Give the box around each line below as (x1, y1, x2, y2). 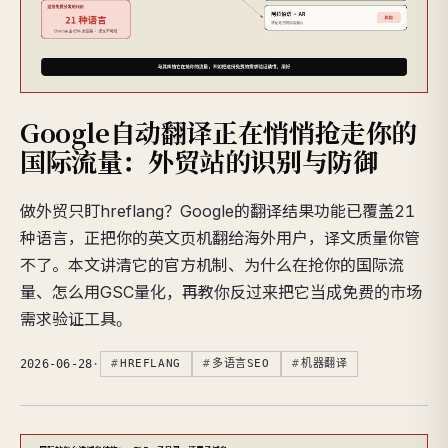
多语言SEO (212, 357, 270, 371)
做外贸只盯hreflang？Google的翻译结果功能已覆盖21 (20, 201, 415, 222)
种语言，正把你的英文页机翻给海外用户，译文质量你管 (20, 228, 420, 249)
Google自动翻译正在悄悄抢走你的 (20, 112, 417, 150)
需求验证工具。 (20, 309, 132, 330)
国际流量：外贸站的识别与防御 (20, 141, 379, 179)
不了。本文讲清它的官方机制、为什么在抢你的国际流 (20, 255, 404, 276)
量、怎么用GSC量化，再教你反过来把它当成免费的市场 (20, 282, 422, 303)
